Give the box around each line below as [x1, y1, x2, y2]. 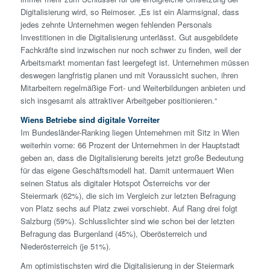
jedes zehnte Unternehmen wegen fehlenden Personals [20, 19, 212, 31]
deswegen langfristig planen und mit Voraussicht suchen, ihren [20, 69, 238, 81]
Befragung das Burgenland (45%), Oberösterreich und [20, 228, 207, 240]
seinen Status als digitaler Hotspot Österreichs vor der [20, 177, 210, 189]
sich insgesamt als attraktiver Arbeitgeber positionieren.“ [20, 95, 217, 107]
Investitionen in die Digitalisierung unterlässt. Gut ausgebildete [20, 31, 238, 43]
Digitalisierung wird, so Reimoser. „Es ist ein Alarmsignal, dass [20, 6, 239, 18]
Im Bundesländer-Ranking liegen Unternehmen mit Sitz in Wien [20, 127, 239, 139]
